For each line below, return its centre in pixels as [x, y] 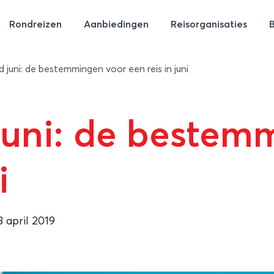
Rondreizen [35, 24]
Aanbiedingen [116, 24]
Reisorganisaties [209, 24]
